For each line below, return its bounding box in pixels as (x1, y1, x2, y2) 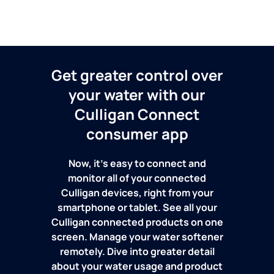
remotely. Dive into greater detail (59, 245, 215, 259)
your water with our (68, 84, 206, 105)
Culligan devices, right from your (61, 186, 213, 200)
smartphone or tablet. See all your (57, 201, 217, 215)
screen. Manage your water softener (51, 230, 223, 244)
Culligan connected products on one (51, 215, 223, 229)
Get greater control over (51, 65, 223, 86)
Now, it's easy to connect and (68, 157, 206, 171)
